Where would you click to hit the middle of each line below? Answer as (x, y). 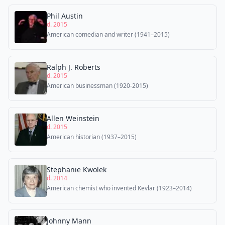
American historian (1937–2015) (92, 137)
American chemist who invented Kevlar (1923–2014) (119, 188)
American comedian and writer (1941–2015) (108, 34)
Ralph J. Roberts (74, 67)
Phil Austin (65, 16)
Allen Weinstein (73, 118)
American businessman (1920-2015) (97, 86)
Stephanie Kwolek (77, 170)
